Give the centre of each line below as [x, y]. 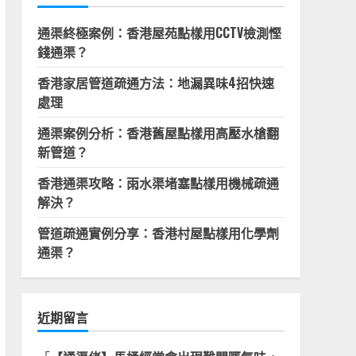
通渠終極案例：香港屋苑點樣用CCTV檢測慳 [159, 33]
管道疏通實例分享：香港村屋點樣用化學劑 [158, 233]
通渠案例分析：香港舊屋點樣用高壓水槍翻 [158, 133]
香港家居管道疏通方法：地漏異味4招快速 [155, 83]
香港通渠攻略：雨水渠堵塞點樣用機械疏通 [158, 183]
